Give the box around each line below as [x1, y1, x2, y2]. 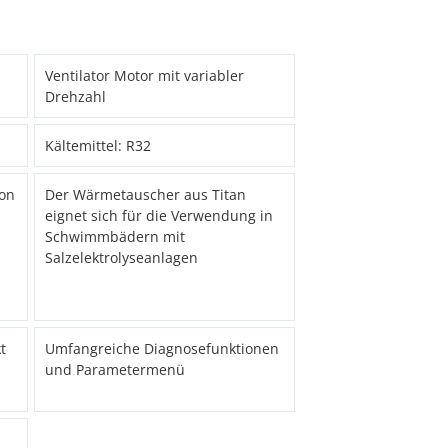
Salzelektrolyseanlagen [44, 248, 198, 268]
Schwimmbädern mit [44, 227, 185, 247]
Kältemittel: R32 [44, 136, 151, 156]
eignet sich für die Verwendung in [44, 206, 273, 226]
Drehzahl [44, 87, 106, 107]
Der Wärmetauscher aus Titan [44, 185, 246, 205]
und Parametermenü [44, 360, 185, 380]
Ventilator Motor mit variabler [44, 66, 244, 86]
